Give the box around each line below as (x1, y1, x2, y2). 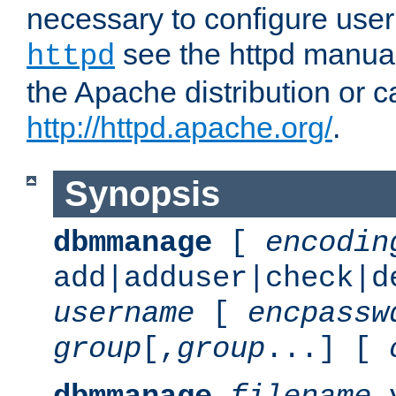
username (53, 296, 194, 331)
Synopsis (64, 174, 220, 214)
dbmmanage (53, 225, 212, 260)
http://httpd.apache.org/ (27, 110, 332, 145)
